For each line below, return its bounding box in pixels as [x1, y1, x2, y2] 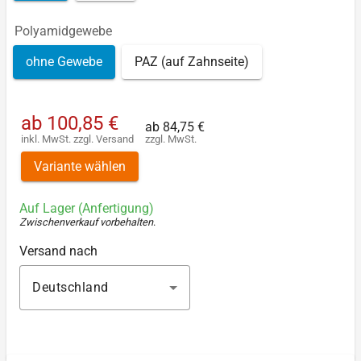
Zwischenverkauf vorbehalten [19, 216, 153, 229]
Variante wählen [34, 158, 126, 174]
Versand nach [19, 243, 98, 259]
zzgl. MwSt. [145, 132, 197, 145]
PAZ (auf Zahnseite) [135, 54, 249, 70]
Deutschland [32, 280, 109, 296]
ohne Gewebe [26, 54, 102, 70]
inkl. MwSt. [21, 132, 73, 145]
